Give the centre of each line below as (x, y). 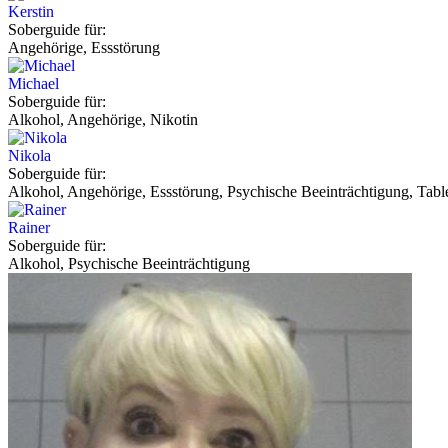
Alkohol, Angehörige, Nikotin (103, 119)
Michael (33, 83)
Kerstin (31, 11)
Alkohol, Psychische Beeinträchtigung (129, 263)
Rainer (29, 227)
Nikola (29, 155)
